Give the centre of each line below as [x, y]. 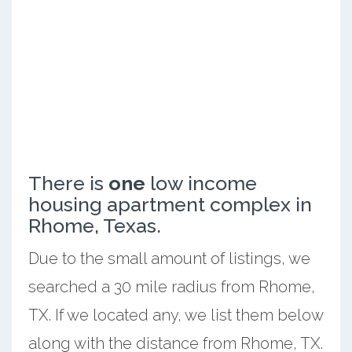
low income [201, 183]
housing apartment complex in [170, 204]
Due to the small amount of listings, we [169, 258]
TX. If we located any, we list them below [175, 315]
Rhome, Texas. [94, 225]
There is [68, 183]
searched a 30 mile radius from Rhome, [171, 286]
